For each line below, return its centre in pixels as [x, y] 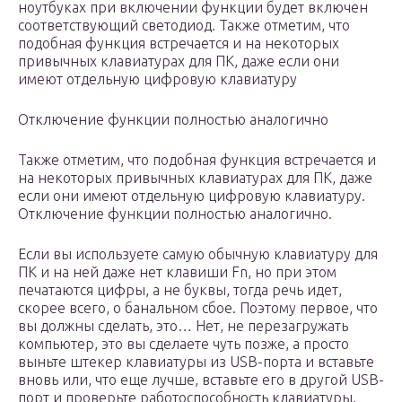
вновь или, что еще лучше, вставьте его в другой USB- [201, 380]
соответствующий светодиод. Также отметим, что [184, 26]
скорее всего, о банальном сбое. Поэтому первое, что [198, 308]
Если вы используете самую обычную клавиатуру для [198, 254]
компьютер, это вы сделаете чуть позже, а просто [184, 344]
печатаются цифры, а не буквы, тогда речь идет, [180, 290]
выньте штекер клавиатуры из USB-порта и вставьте [196, 362]
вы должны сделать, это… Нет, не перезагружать [183, 326]
